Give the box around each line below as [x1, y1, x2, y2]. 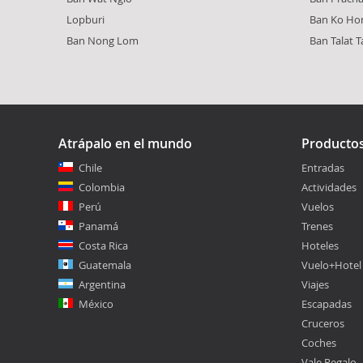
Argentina [79, 276, 126, 292]
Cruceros [301, 315, 344, 331]
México [79, 296, 113, 311]
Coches [301, 335, 336, 350]
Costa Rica [79, 237, 128, 253]
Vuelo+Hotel [301, 257, 361, 272]
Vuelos [301, 199, 334, 214]
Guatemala [79, 257, 131, 272]
